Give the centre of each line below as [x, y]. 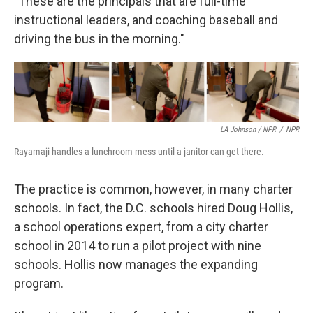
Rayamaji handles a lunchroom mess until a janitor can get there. [139, 152]
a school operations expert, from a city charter [141, 227]
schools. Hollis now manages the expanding [136, 265]
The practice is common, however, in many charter [153, 189]
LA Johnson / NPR [248, 130]
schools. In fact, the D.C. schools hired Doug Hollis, [153, 208]
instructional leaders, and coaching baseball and [146, 20]
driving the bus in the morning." [99, 39]
